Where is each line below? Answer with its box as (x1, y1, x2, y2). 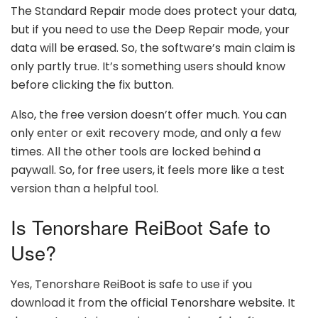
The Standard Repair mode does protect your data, (11, 3, 297, 20)
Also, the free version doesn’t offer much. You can (11, 106, 287, 124)
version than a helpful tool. (11, 180, 158, 197)
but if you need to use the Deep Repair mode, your (11, 21, 290, 38)
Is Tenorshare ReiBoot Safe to (11, 212, 270, 241)
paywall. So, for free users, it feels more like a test (11, 162, 285, 179)
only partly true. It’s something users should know (11, 58, 285, 75)
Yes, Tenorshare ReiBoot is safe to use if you (11, 275, 252, 292)
